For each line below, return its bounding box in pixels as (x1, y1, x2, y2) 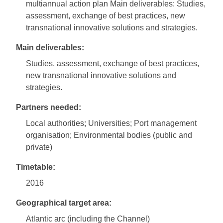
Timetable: (16, 163, 55, 172)
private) (26, 143, 52, 152)
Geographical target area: (16, 199, 111, 208)
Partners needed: (16, 103, 81, 112)
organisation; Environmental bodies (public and (26, 131, 192, 140)
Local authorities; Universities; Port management (26, 119, 197, 128)
